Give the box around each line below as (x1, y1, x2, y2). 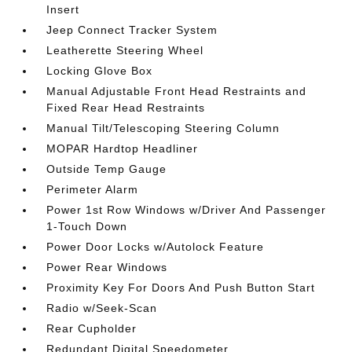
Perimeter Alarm (46, 182, 139, 196)
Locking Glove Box (46, 64, 153, 77)
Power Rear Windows (46, 260, 168, 273)
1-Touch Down (46, 219, 128, 233)
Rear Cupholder (46, 321, 137, 335)
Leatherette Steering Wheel (46, 43, 204, 57)
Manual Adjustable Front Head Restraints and (46, 84, 307, 97)
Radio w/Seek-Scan (46, 301, 158, 314)
